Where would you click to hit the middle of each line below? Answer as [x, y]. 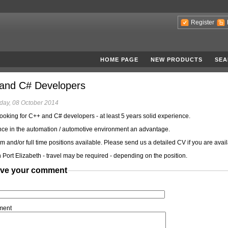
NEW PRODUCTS [177, 59]
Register [203, 22]
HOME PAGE [119, 59]
